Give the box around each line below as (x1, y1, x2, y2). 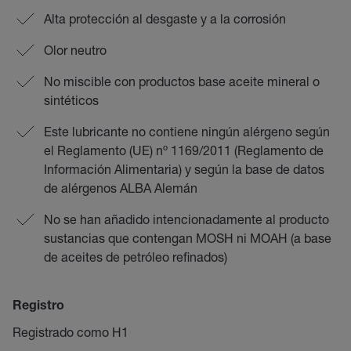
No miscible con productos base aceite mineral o (44, 74, 320, 89)
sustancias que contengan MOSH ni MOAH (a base (44, 230, 331, 245)
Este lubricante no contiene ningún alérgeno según (44, 124, 330, 139)
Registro (13, 301, 64, 313)
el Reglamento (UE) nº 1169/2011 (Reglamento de (44, 143, 324, 157)
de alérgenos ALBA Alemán (44, 180, 197, 195)
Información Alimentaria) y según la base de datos (44, 161, 324, 176)
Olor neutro (44, 42, 107, 57)
